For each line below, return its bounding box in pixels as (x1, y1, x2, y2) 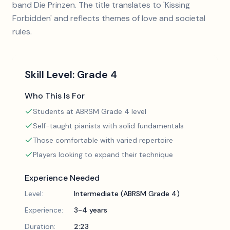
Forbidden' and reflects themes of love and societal (12, 13, 205, 24)
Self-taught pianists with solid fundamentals (33, 121, 184, 130)
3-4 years (74, 205, 107, 215)
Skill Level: (25, 68, 77, 81)
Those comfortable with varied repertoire (33, 136, 173, 145)
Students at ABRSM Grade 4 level (33, 107, 146, 116)
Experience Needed (25, 172, 100, 183)
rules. (12, 26, 32, 37)
